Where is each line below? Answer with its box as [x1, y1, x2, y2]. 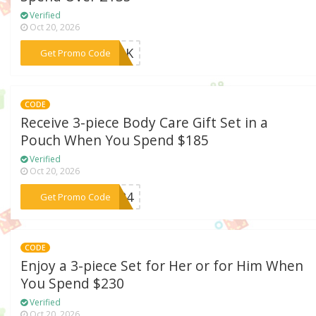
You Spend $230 [20, 274, 125, 293]
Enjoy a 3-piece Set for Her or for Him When [20, 257, 304, 276]
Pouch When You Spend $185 [20, 130, 209, 150]
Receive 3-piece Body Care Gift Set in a [20, 113, 269, 132]
